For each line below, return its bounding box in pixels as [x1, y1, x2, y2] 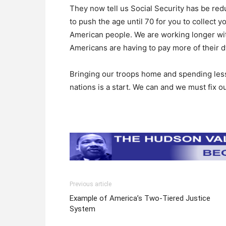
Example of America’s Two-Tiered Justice [70, 193, 210, 203]
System [70, 204, 95, 213]
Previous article [70, 180, 111, 188]
